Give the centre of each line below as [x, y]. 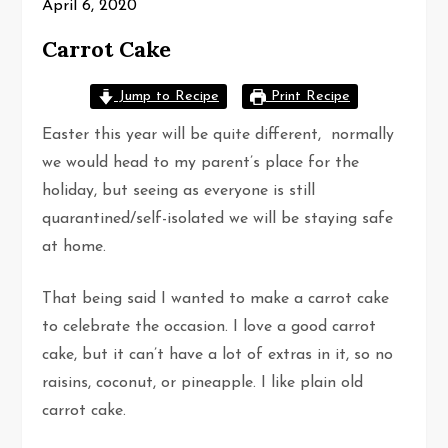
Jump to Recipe [166, 97]
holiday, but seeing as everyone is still [179, 191]
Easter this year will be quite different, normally [218, 135]
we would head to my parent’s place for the [201, 163]
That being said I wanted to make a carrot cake [216, 299]
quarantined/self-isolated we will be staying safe [218, 219]
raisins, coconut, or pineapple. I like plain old [203, 383]
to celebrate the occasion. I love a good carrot [209, 327]
